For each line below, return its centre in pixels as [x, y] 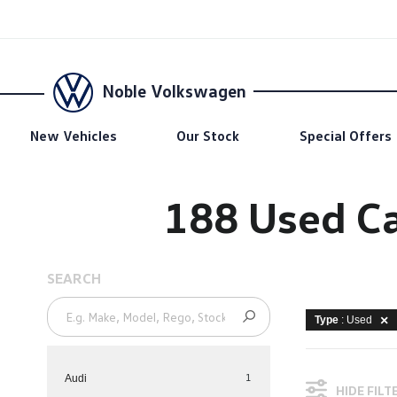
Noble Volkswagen [174, 90]
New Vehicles [73, 136]
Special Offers [345, 136]
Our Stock [208, 136]
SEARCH [74, 278]
